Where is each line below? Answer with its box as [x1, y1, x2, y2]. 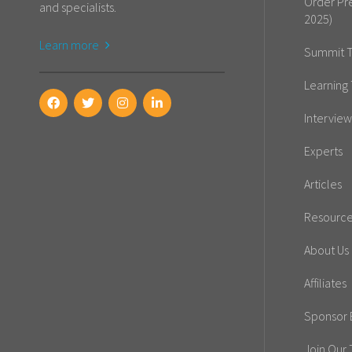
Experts [304, 143, 343, 159]
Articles [304, 176, 342, 192]
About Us [304, 242, 349, 258]
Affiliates [304, 275, 346, 291]
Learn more [39, 37, 101, 53]
